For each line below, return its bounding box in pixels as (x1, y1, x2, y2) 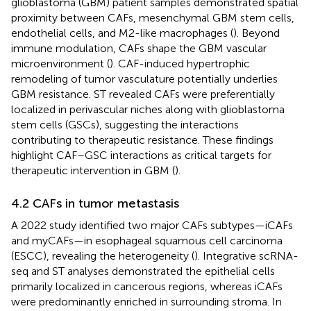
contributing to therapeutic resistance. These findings (11, 133, 274, 146)
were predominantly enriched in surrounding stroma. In (11, 294, 282, 308)
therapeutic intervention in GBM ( (11, 163, 175, 177)
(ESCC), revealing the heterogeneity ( (11, 249, 194, 262)
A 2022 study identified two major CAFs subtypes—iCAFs (11, 218, 293, 232)
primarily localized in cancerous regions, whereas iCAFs (11, 279, 283, 293)
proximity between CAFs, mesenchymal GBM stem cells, (11, 10, 294, 24)
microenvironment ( (11, 56, 110, 70)
